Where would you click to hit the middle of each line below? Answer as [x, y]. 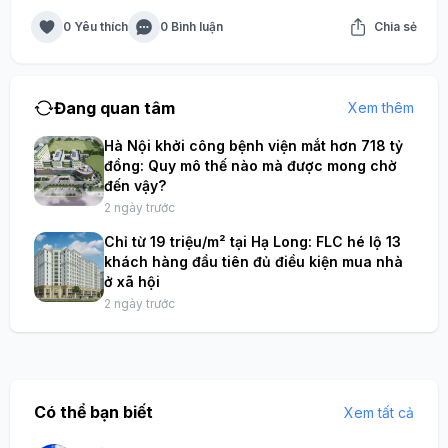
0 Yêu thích [95, 26]
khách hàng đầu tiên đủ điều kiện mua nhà [253, 261]
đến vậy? [135, 185]
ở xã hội [132, 281]
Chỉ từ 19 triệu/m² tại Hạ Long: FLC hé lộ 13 [252, 241]
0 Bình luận [191, 26]
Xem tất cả [379, 412]
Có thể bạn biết [93, 411]
